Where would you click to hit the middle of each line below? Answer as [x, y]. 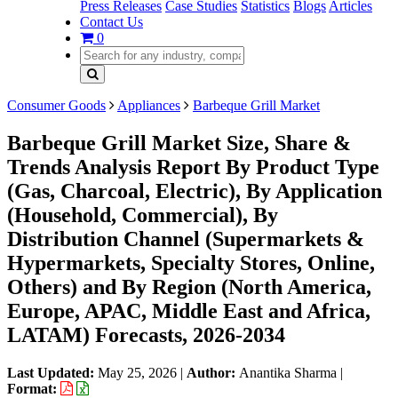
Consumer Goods [56, 105]
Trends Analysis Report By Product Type [193, 167]
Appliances [149, 105]
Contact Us [111, 22]
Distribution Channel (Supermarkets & [186, 239]
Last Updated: [52, 372]
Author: [213, 372]
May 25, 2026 [137, 372]
